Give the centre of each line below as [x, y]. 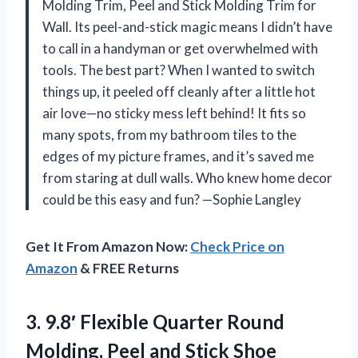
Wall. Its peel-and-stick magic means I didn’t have [187, 26]
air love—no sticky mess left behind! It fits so [174, 113]
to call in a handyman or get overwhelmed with [180, 48]
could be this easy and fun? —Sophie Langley [172, 199]
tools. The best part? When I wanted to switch [179, 70]
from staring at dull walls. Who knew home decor [187, 177]
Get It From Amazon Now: [108, 246]
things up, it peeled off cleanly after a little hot [179, 91]
